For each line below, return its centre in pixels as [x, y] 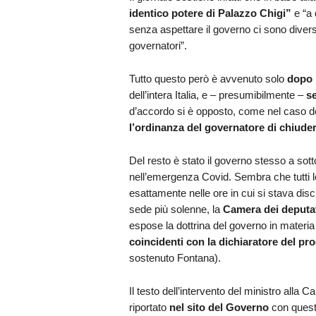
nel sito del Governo [219, 307]
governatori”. [158, 45]
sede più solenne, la [176, 209]
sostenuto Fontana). [175, 257]
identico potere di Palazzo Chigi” [211, 13]
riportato [149, 307]
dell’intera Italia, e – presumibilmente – [217, 95]
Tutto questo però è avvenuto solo [208, 78]
